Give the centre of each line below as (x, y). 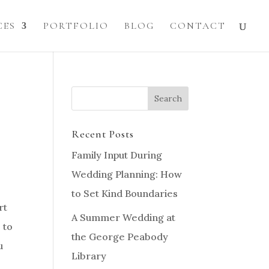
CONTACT (198, 26)
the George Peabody (120, 237)
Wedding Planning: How (127, 174)
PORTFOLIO (76, 26)
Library (89, 256)
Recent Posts (103, 134)
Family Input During (117, 155)
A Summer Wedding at (124, 217)
